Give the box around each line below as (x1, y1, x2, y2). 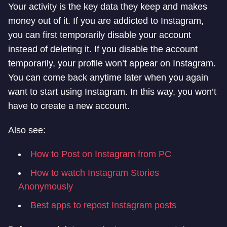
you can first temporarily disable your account (8, 30, 191, 41)
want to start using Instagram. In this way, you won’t (8, 87, 216, 97)
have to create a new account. (8, 101, 130, 111)
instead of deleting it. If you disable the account (8, 44, 198, 55)
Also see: (8, 125, 46, 136)
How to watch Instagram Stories (30, 168, 159, 178)
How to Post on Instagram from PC (30, 149, 171, 160)
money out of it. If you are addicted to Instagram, (8, 16, 204, 26)
